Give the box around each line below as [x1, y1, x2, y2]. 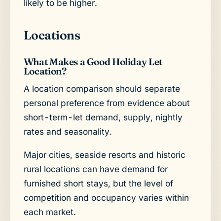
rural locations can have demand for [23, 164, 168, 175]
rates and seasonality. [23, 126, 112, 137]
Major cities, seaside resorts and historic [23, 149, 185, 160]
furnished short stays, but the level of [23, 178, 173, 189]
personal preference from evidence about [23, 97, 190, 108]
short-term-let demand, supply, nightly [23, 111, 183, 122]
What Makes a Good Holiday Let [23, 55, 162, 68]
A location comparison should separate [23, 83, 180, 94]
